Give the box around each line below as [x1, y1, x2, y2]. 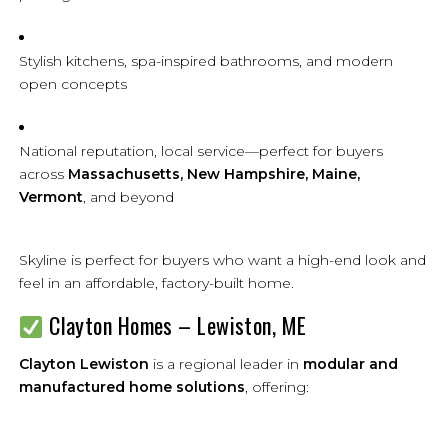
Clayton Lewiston [18, 354, 149, 373]
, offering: [244, 377, 309, 396]
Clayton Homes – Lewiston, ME [43, 309, 307, 342]
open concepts [18, 75, 127, 94]
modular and [302, 354, 398, 373]
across [18, 165, 68, 184]
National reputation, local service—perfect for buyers [18, 142, 383, 161]
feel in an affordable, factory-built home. [18, 274, 294, 293]
